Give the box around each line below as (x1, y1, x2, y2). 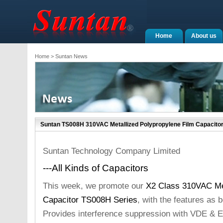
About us (191, 32, 217, 39)
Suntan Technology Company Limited (42, 146, 180, 156)
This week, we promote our (42, 181, 146, 191)
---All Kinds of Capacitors (42, 163, 148, 173)
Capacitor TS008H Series (42, 195, 137, 205)
